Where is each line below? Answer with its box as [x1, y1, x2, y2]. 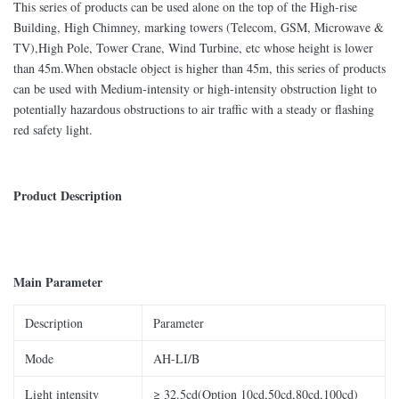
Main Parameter [13, 273, 102, 291]
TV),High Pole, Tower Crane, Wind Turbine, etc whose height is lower [13, 39, 373, 56]
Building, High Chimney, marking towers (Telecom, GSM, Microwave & [13, 19, 384, 36]
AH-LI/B [153, 350, 199, 367]
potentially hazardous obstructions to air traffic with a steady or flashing [13, 101, 374, 118]
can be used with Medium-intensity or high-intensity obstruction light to [13, 80, 377, 97]
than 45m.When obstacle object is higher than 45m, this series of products [13, 60, 386, 77]
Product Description [13, 186, 122, 205]
